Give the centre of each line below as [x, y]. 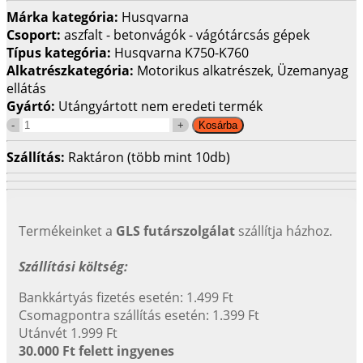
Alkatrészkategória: [72, 70]
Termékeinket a [67, 231]
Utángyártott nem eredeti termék [160, 106]
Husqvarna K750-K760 [181, 52]
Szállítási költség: [73, 266]
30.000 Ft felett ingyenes [96, 350]
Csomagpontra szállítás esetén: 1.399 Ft [139, 315]
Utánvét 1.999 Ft [68, 333]
